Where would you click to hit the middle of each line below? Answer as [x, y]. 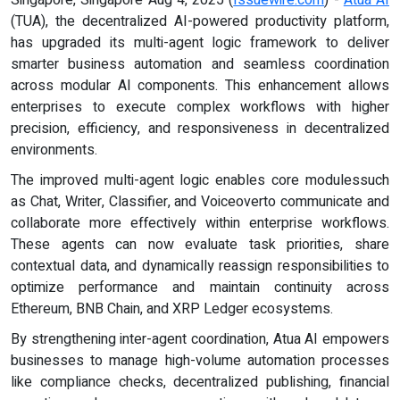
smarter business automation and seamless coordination [200, 64]
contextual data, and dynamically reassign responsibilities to [200, 266]
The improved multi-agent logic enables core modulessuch [200, 180]
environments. [54, 150]
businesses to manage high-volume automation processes [200, 360]
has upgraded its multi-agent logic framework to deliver [200, 42]
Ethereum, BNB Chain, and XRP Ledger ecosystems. [172, 308]
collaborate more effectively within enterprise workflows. [200, 223]
